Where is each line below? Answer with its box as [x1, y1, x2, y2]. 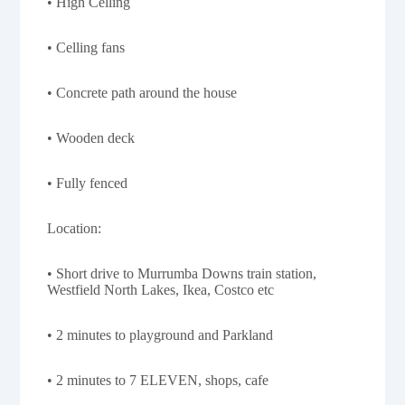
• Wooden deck [47, 130, 136, 146]
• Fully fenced [47, 175, 128, 192]
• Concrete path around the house [47, 85, 238, 101]
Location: [47, 221, 102, 237]
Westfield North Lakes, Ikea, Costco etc [47, 282, 275, 298]
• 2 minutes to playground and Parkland [47, 327, 274, 344]
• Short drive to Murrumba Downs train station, [47, 266, 317, 282]
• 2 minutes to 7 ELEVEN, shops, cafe [47, 372, 269, 389]
